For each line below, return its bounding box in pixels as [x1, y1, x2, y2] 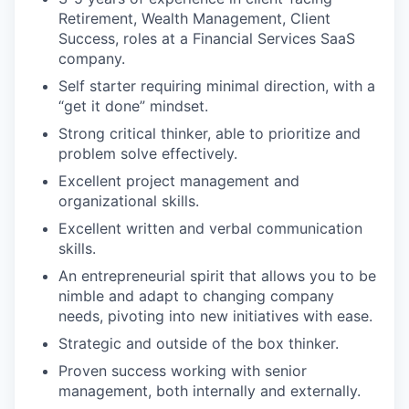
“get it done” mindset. [58, 96, 208, 115]
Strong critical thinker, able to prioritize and [58, 123, 361, 142]
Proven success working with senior [58, 361, 307, 380]
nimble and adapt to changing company [58, 286, 334, 305]
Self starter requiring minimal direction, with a [58, 76, 375, 95]
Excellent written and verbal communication [58, 218, 362, 237]
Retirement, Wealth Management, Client [58, 8, 330, 27]
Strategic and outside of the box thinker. [58, 333, 339, 352]
